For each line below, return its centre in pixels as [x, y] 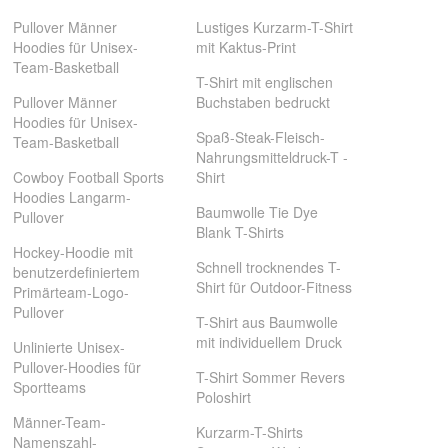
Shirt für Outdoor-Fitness [273, 287]
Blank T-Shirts [239, 232]
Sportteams [50, 387]
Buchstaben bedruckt [262, 102]
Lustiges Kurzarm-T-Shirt [274, 27]
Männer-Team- [60, 422]
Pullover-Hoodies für [77, 367]
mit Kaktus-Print [245, 47]
